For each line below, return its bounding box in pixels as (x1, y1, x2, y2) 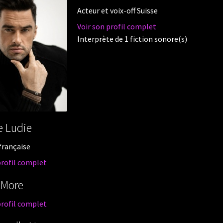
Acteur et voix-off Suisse (77, 5, 158, 16)
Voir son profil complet (77, 21, 156, 31)
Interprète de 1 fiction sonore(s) (77, 33, 187, 44)
